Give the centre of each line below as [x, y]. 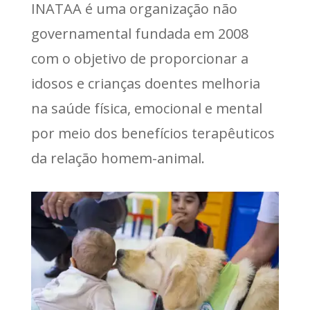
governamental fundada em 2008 [139, 34]
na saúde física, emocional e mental [146, 108]
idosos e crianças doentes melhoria [145, 83]
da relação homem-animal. [118, 158]
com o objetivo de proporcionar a [139, 58]
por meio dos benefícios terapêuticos [153, 133]
